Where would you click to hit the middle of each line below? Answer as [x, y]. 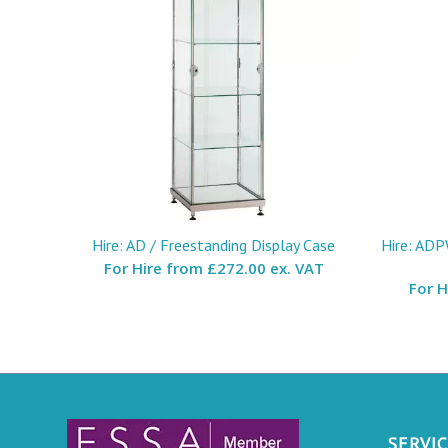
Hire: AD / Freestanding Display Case [214, 244]
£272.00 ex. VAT [265, 267]
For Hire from [155, 267]
